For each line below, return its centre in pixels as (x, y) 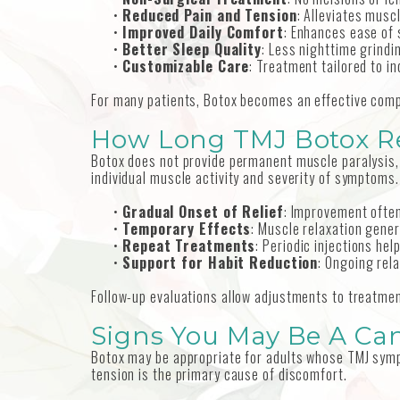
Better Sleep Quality (192, 50)
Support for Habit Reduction (221, 263)
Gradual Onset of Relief (203, 212)
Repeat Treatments (189, 246)
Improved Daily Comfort (203, 33)
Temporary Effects (187, 229)
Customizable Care (186, 67)
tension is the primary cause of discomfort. (219, 375)
